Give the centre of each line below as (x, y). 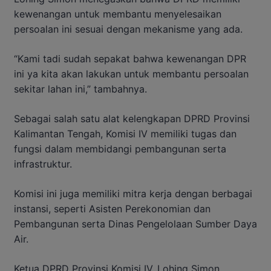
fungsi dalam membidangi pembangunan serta (120, 149)
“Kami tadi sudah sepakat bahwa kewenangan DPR (130, 58)
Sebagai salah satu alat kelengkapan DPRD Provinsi (132, 118)
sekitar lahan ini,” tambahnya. (80, 89)
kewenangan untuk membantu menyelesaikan (118, 14)
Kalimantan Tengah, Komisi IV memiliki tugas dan (125, 133)
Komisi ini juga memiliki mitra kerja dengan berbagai (133, 193)
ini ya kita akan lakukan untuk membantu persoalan (131, 73)
